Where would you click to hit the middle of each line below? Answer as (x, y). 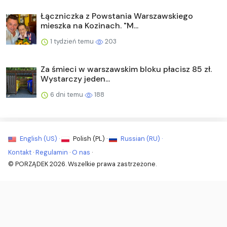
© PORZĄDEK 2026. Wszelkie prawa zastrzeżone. (82, 164)
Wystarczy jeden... (75, 79)
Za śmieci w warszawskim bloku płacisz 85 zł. (126, 69)
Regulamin (52, 152)
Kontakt (20, 152)
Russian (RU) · (141, 138)
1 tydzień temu (72, 41)
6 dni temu (67, 94)
